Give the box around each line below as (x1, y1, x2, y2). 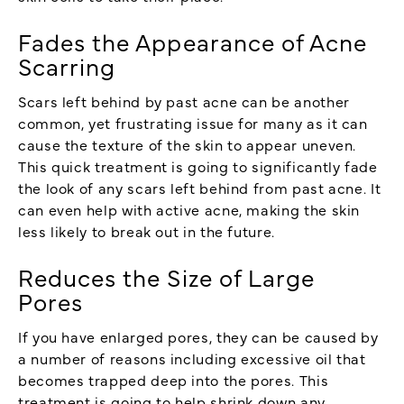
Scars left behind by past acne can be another (18, 90, 350, 111)
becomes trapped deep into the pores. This (18, 369, 329, 390)
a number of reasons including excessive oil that (18, 347, 366, 368)
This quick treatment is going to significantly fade (18, 155, 378, 176)
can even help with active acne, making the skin (18, 198, 361, 219)
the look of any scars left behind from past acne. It (18, 177, 381, 197)
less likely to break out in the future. (18, 220, 275, 241)
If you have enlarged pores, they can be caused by (18, 326, 379, 346)
